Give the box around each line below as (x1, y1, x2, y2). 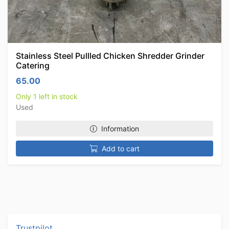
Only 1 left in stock (16, 92, 78, 101)
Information (101, 124, 139, 133)
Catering (16, 60, 50, 71)
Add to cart (102, 144, 140, 153)
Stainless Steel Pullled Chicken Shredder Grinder (16, 51, 204, 61)
